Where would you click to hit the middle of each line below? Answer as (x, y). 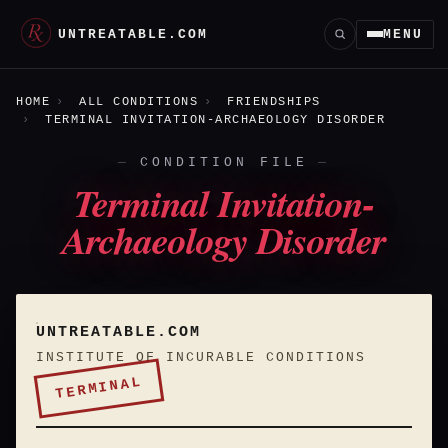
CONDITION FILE (224, 162)
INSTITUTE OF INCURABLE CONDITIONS (201, 357)
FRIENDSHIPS (274, 102)
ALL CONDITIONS (138, 102)
